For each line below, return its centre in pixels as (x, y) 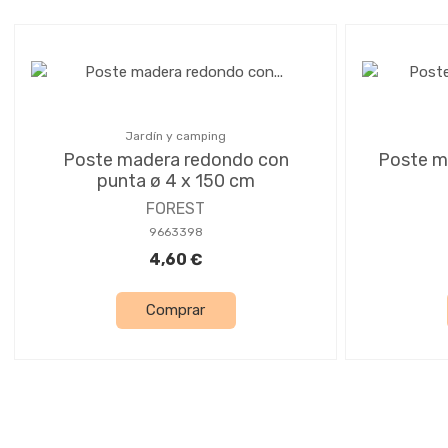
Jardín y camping (175, 135)
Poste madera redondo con (175, 159)
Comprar (175, 310)
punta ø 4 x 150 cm (175, 180)
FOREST (175, 208)
